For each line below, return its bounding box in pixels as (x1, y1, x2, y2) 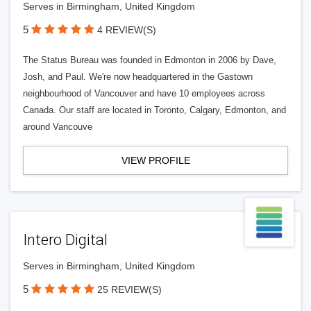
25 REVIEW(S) (97, 284, 162, 295)
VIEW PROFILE (121, 155, 190, 166)
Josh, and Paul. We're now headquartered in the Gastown (23, 72, 253, 82)
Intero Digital (23, 231, 108, 249)
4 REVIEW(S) (97, 24, 156, 35)
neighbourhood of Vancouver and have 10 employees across (23, 88, 265, 99)
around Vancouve (23, 121, 92, 132)
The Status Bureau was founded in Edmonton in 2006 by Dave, (23, 55, 276, 65)
